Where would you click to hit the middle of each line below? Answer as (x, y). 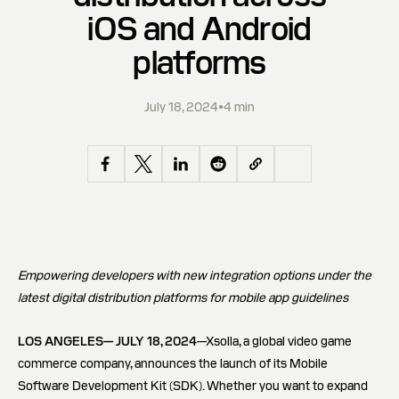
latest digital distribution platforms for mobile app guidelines (183, 297)
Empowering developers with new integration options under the (195, 275)
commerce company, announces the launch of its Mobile (173, 363)
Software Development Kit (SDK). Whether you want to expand (193, 386)
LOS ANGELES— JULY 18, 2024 (107, 341)
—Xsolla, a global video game (274, 341)
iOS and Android (199, 29)
